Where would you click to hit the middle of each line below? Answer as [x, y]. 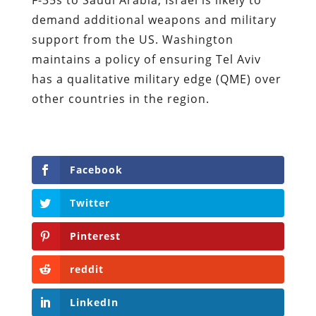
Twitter [90, 202]
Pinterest [95, 236]
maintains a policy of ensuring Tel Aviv [146, 59]
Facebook [96, 169]
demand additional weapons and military [154, 19]
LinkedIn [94, 303]
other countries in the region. [122, 98]
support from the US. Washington [132, 39]
